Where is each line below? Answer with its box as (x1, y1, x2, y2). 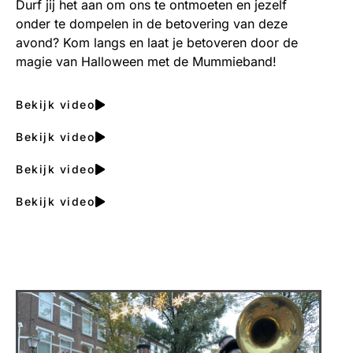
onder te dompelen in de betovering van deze (16, 15, 288, 32)
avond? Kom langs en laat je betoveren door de (16, 34, 298, 50)
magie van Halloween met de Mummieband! (16, 53, 277, 69)
